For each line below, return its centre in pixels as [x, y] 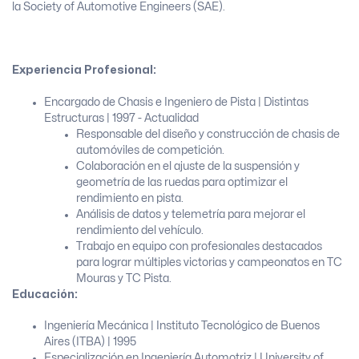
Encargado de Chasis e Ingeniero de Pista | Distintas [176, 102]
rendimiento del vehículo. [140, 230]
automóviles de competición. [150, 150]
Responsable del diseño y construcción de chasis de [208, 134]
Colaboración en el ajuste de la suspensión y [188, 166]
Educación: [45, 294]
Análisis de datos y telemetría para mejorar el [191, 214]
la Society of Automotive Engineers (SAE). [119, 7]
